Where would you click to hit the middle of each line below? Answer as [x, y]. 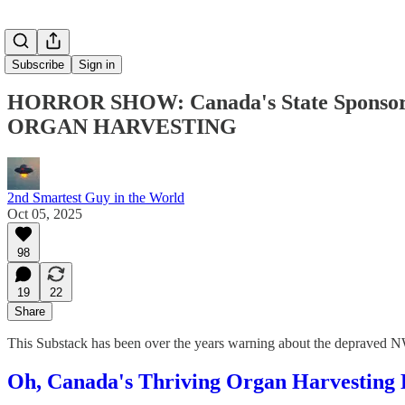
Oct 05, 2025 [45, 213]
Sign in [97, 65]
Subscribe [38, 65]
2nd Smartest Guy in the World [96, 197]
